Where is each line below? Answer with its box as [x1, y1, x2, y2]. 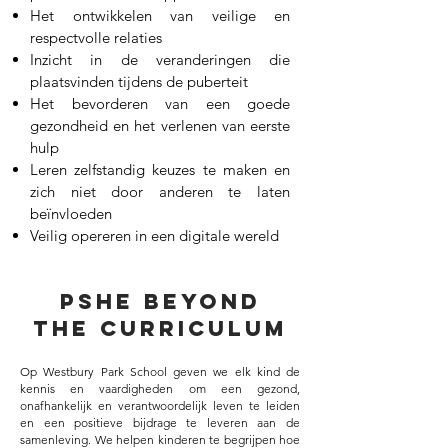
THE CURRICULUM [32, 315, 288, 342]
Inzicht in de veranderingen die [30, 50, 290, 69]
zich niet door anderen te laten [30, 182, 290, 201]
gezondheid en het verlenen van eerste [30, 116, 290, 135]
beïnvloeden [30, 204, 112, 223]
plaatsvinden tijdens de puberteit [30, 72, 248, 91]
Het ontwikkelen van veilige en [30, 6, 290, 25]
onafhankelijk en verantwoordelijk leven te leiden [20, 398, 300, 413]
